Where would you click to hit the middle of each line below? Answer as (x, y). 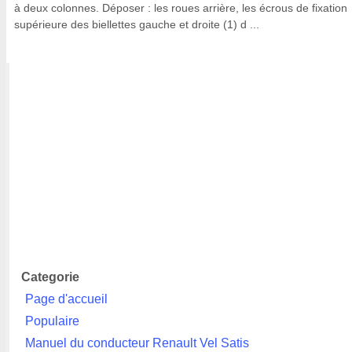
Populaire (53, 321)
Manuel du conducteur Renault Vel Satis (137, 343)
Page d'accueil (67, 299)
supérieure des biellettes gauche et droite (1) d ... (137, 24)
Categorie (51, 277)
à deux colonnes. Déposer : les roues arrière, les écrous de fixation (181, 8)
